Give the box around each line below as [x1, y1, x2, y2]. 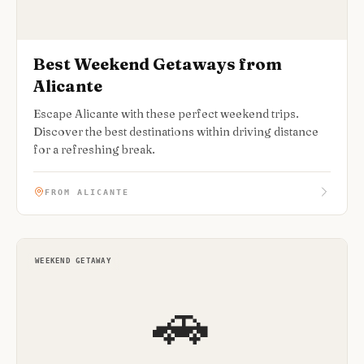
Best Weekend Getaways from [33, 54, 282, 74]
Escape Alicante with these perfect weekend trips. [33, 106, 299, 121]
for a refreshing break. [33, 142, 155, 157]
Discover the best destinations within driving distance [33, 124, 318, 139]
